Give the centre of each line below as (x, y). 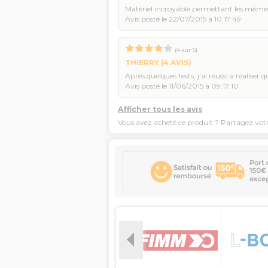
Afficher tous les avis (160, 109)
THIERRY (142, 63)
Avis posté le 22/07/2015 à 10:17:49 (183, 19)
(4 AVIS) (175, 63)
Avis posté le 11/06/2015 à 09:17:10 (182, 86)
